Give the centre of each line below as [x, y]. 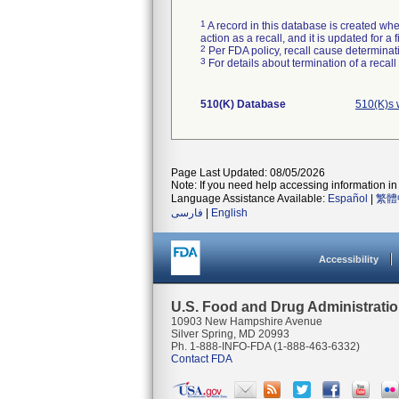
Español [348, 199]
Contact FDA [202, 359]
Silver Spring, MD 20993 [230, 334]
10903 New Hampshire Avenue [247, 322]
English [229, 213]
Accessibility [349, 259]
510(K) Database [243, 104]
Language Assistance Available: [249, 199]
